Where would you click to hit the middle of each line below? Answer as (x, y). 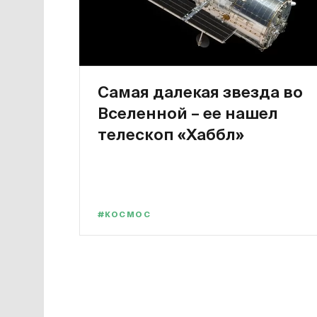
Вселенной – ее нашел (188, 113)
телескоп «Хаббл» (171, 134)
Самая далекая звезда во (200, 92)
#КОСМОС (125, 215)
